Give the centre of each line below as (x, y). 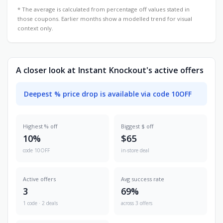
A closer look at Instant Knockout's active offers (110, 70)
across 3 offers (137, 203)
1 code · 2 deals (40, 203)
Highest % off (40, 126)
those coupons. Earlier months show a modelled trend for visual (105, 18)
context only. (35, 28)
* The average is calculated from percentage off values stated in (104, 9)
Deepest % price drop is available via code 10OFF (108, 94)
